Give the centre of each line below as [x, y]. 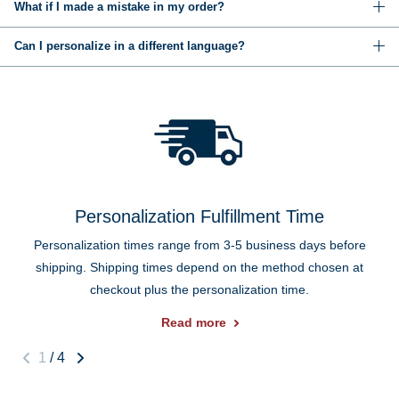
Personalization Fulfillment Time [199, 216]
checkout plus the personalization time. [199, 289]
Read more [193, 323]
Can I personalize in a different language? [130, 46]
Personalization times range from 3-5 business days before [199, 244]
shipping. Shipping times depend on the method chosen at [199, 267]
